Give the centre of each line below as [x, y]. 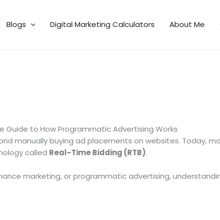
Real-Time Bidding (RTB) [97, 153]
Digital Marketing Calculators [102, 24]
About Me [187, 24]
